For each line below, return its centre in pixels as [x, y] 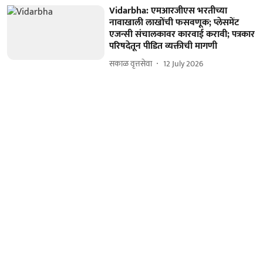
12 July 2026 [183, 64]
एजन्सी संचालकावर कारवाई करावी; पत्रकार [182, 34]
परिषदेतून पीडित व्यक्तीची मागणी [163, 46]
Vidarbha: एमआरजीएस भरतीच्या [168, 11]
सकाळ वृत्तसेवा [131, 64]
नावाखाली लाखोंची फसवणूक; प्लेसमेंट [174, 22]
